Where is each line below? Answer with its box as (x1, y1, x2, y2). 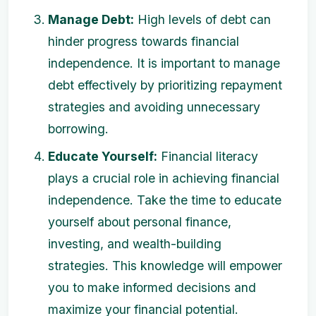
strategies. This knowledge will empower (48, 258, 282, 273)
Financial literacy (157, 149, 258, 164)
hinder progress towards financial (48, 34, 239, 49)
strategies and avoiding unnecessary (48, 99, 260, 114)
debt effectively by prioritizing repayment (48, 78, 282, 92)
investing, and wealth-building (48, 236, 221, 251)
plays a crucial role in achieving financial (48, 171, 279, 186)
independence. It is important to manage (48, 56, 280, 71)
